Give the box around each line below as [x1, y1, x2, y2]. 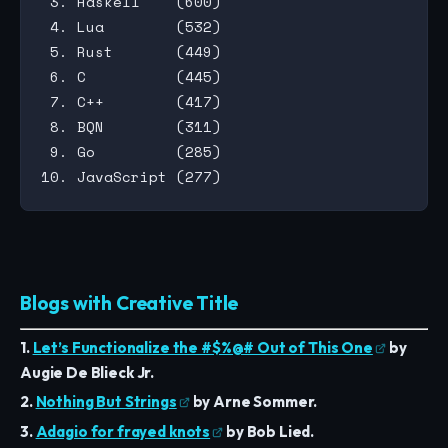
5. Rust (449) [41, 40, 221, 62]
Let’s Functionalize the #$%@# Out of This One [32, 337, 373, 357]
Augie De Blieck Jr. [20, 362, 155, 382]
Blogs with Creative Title [20, 290, 239, 315]
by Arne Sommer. [189, 392, 318, 412]
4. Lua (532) [41, 15, 221, 37]
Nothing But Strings [35, 392, 177, 412]
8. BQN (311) [41, 115, 221, 137]
